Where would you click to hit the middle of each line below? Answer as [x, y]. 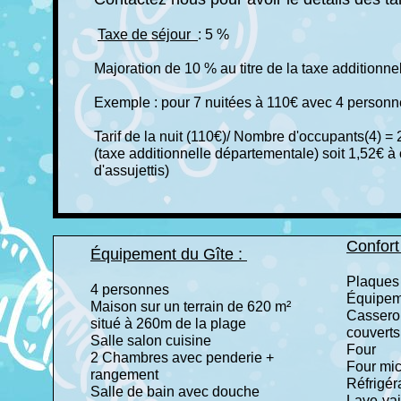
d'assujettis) [133, 171]
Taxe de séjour [148, 34]
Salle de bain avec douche [177, 392]
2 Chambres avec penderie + [182, 358]
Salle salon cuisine [153, 341]
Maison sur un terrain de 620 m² [191, 307]
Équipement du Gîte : [169, 254]
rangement [126, 375]
